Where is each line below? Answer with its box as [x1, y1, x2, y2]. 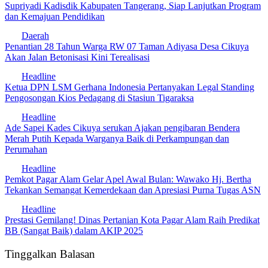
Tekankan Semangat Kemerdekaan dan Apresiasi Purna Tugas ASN [5, 184, 261, 195]
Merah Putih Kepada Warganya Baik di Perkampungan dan [5, 133, 229, 144]
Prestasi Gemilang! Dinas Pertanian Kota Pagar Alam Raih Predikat [5, 214, 260, 225]
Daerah [22, 30, 49, 41]
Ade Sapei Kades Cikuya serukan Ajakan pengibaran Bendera [5, 122, 240, 133]
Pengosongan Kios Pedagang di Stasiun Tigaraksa [5, 92, 194, 103]
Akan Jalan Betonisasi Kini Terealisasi [5, 51, 150, 62]
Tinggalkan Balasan [5, 247, 95, 260]
